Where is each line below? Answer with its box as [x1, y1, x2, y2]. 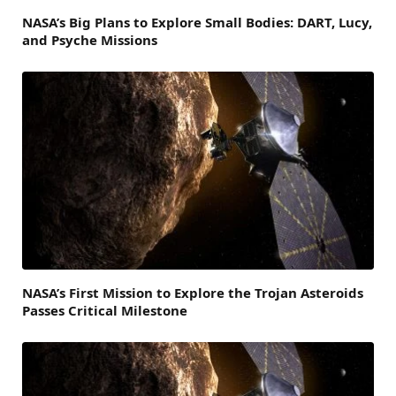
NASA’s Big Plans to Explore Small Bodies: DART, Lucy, [22, 12, 372, 31]
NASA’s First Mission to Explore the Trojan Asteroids [22, 283, 363, 301]
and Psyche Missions [22, 30, 157, 49]
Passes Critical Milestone [22, 301, 187, 319]
